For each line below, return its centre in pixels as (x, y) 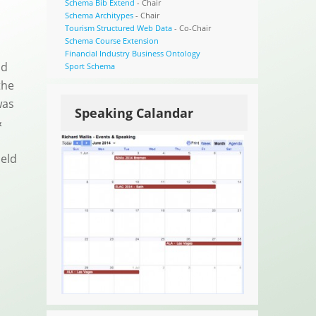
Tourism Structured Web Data (118, 28)
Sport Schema (90, 66)
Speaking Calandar (134, 113)
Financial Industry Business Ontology (132, 53)
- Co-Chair (191, 28)
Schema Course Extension (111, 40)
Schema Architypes (99, 15)
